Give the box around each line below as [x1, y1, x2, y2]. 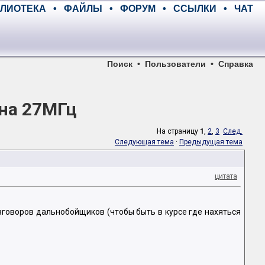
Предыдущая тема [179, 138, 243, 146]
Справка [218, 59, 253, 69]
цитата [215, 172, 237, 180]
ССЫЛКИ [173, 4, 216, 14]
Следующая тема [115, 138, 174, 146]
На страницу [157, 127, 200, 135]
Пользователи [145, 59, 206, 69]
